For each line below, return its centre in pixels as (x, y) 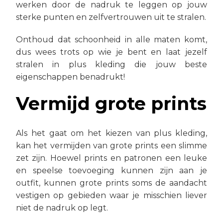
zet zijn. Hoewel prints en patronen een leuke (111, 158)
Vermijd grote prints (111, 104)
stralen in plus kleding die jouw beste (111, 64)
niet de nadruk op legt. (62, 208)
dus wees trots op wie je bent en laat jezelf (111, 52)
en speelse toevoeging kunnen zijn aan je (111, 170)
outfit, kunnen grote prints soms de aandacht (111, 183)
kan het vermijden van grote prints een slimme (111, 146)
